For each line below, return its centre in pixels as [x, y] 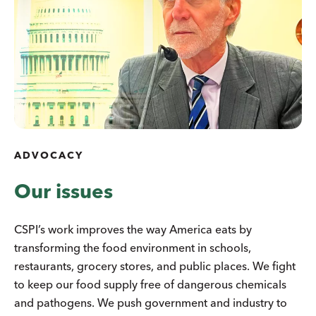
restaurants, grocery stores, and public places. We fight [155, 266]
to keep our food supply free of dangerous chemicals [150, 284]
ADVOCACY [49, 155]
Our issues [63, 191]
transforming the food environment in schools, [133, 247]
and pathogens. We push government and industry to [151, 302]
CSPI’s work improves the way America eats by [133, 229]
